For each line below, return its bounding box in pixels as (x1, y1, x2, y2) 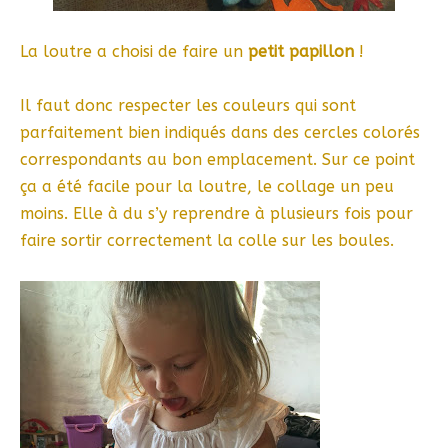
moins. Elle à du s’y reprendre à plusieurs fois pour (20, 204, 413, 224)
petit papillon (248, 42, 354, 62)
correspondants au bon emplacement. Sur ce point (20, 150, 415, 170)
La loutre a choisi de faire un (20, 42, 248, 62)
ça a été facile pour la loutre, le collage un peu (20, 177, 394, 197)
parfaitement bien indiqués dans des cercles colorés (20, 123, 420, 143)
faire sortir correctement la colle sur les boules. (20, 231, 394, 251)
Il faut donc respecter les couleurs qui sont (20, 96, 356, 116)
